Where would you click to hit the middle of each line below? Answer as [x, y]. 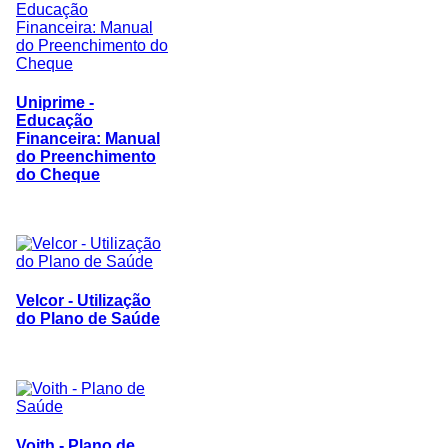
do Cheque [58, 174]
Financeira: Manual [88, 138]
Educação [54, 120]
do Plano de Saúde [88, 319]
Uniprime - [55, 102]
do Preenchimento [86, 156]
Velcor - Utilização [83, 301]
